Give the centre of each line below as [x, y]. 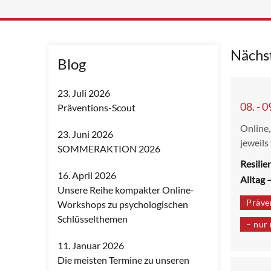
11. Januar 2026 [91, 245]
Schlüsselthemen [93, 219]
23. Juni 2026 [85, 134]
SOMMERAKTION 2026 [109, 149]
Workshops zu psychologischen [123, 204]
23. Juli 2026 [84, 93]
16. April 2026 [87, 175]
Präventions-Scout [96, 107]
